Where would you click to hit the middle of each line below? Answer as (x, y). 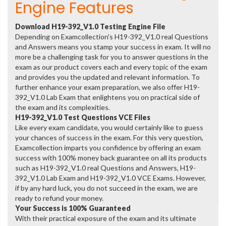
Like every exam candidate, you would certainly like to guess (109, 127)
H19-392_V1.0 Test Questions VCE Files (83, 117)
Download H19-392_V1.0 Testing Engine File (90, 26)
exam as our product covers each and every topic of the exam (111, 67)
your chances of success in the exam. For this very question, (109, 137)
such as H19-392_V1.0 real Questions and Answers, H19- (105, 168)
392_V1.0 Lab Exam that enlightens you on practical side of (107, 97)
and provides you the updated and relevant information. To (107, 77)
